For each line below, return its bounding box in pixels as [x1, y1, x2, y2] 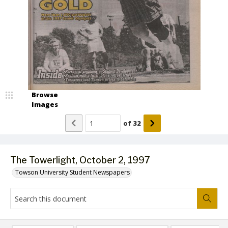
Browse [32, 90, 58, 99]
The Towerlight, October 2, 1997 [10, 155, 150, 165]
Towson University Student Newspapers [15, 168, 130, 177]
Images [32, 100, 58, 109]
